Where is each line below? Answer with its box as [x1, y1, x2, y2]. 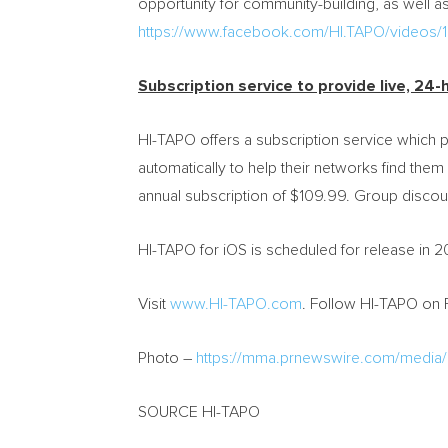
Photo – [138, 350, 196, 366]
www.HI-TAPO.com [170, 296, 302, 312]
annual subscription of [138, 188, 290, 204]
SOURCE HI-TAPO [138, 404, 260, 420]
